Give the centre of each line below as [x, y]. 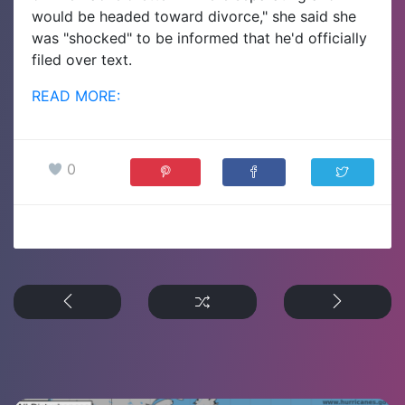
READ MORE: [76, 95]
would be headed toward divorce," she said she [194, 16]
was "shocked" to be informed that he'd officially [199, 38]
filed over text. [82, 59]
